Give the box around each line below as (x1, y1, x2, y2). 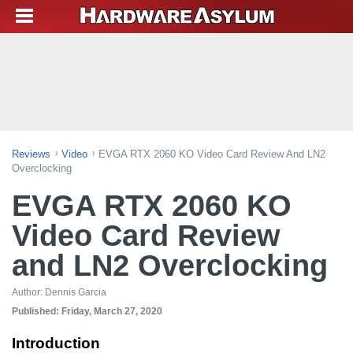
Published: (12, 306, 61, 317)
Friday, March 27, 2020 (61, 306, 162, 317)
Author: (12, 287, 45, 298)
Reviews (12, 148, 50, 160)
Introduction (12, 335, 100, 351)
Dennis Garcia (45, 287, 106, 298)
